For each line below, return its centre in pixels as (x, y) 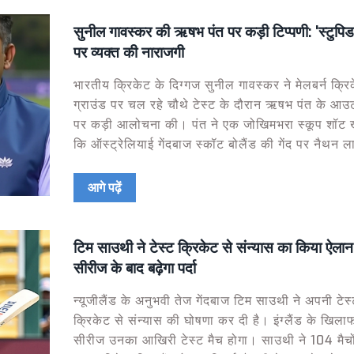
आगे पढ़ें (104, 188)
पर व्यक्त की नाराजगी (128, 53)
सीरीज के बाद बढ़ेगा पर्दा (134, 268)
